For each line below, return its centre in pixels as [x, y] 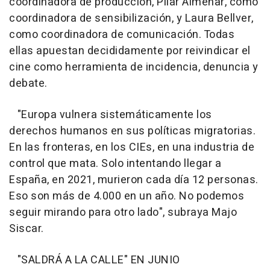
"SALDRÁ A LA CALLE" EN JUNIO [95, 260]
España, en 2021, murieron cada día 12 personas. [134, 180]
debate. [28, 83]
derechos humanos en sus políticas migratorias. [132, 131]
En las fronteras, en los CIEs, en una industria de [132, 147]
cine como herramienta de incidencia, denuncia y [134, 67]
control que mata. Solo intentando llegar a [115, 164]
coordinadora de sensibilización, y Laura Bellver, [131, 18]
